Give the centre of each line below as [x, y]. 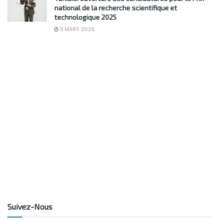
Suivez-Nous [30, 206]
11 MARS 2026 [77, 29]
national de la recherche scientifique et [116, 7]
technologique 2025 [85, 17]
